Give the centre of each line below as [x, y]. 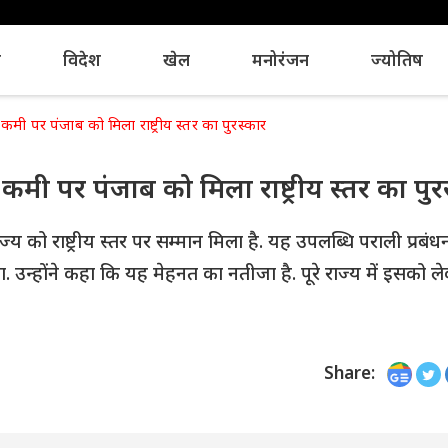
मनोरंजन [280, 59]
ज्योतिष [396, 59]
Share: [349, 372]
